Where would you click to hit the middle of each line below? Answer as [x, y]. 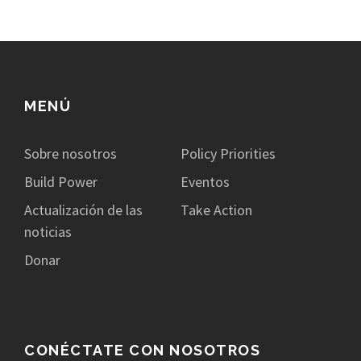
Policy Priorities [228, 154]
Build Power [61, 182]
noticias [48, 232]
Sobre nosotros [71, 154]
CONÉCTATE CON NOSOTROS [142, 351]
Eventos [205, 182]
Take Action [216, 210]
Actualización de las [83, 210]
